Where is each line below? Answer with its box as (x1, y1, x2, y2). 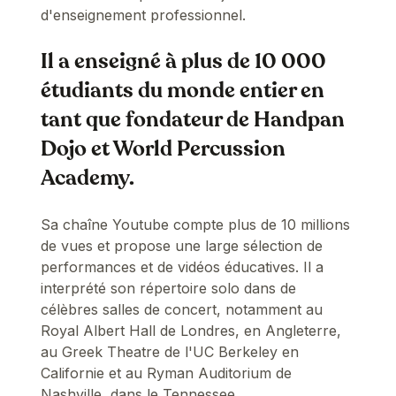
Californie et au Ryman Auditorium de (41, 363, 293, 382)
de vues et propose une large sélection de (41, 236, 324, 255)
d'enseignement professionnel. (41, 5, 247, 24)
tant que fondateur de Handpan (41, 104, 346, 134)
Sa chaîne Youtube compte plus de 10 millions (41, 215, 351, 233)
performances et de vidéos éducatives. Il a (41, 257, 324, 276)
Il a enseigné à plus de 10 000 (41, 46, 327, 76)
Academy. (41, 163, 135, 193)
